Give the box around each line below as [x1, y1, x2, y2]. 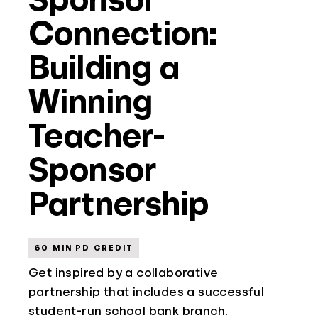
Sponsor [28, 153, 157, 187]
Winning [28, 84, 153, 119]
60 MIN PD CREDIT [34, 243, 133, 252]
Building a [28, 50, 180, 84]
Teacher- [28, 119, 165, 153]
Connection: [28, 16, 218, 50]
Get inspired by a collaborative [28, 266, 219, 279]
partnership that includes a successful [28, 285, 265, 298]
